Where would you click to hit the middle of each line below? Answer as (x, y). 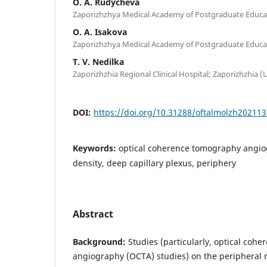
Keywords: (96, 148)
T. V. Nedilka (98, 61)
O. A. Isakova (100, 32)
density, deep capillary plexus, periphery (154, 163)
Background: (99, 241)
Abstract (93, 214)
